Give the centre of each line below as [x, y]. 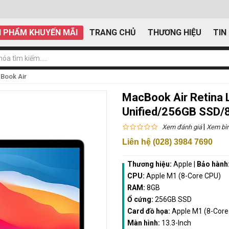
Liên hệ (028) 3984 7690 [167, 142]
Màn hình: [144, 223]
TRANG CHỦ [113, 32]
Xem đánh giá [182, 127]
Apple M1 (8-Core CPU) [184, 176]
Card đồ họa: [150, 211]
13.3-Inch [176, 223]
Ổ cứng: [141, 199]
